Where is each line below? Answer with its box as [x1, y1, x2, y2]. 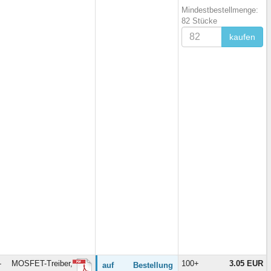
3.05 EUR [229, 258, 263, 268]
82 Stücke [181, 16, 217, 25]
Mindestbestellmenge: [181, 5, 258, 15]
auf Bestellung [102, 260, 173, 270]
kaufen [229, 31, 255, 42]
